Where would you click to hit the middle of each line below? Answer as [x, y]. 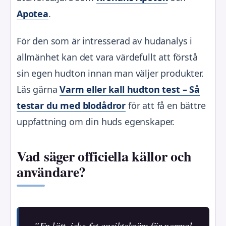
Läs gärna [38, 89]
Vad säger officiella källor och [104, 156]
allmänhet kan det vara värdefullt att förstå [107, 57]
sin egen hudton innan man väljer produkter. [110, 73]
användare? [51, 172]
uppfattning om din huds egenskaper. [96, 121]
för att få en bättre [166, 105]
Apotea [33, 13]
